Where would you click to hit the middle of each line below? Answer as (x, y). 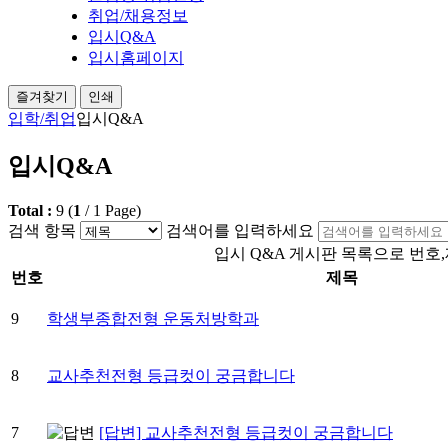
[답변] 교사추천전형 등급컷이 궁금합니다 (246, 432)
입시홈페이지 (136, 57)
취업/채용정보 (138, 15)
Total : (32, 210)
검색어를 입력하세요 (240, 230)
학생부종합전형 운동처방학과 (153, 318)
